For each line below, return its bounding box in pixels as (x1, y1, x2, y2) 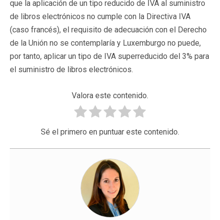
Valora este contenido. (72, 90, 148, 100)
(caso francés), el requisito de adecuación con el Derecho (10, 25, 207, 34)
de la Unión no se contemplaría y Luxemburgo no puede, (10, 38, 201, 48)
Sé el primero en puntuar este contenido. (41, 127, 179, 137)
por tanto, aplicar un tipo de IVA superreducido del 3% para (10, 51, 209, 61)
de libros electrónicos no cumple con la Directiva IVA (10, 11, 191, 21)
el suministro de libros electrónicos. (10, 64, 133, 74)
